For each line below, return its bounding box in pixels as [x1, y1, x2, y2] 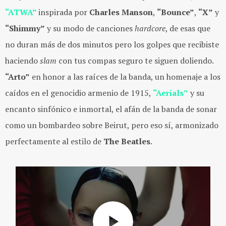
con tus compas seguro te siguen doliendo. [56, 55, 214, 67]
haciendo [5, 55, 40, 67]
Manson [122, 7, 153, 18]
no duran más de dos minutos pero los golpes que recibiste [5, 39, 219, 50]
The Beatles [101, 136, 150, 147]
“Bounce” [157, 7, 194, 18]
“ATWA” [5, 7, 38, 18]
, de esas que [165, 23, 210, 34]
